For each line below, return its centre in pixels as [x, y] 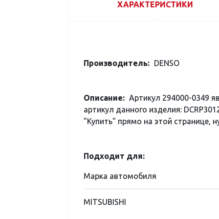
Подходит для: [114, 156]
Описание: [104, 98]
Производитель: [117, 63]
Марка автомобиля [120, 176]
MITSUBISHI [105, 202]
